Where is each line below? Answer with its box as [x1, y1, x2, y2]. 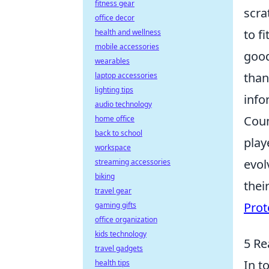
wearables [95, 56, 130, 66]
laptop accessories [95, 70, 157, 80]
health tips [95, 258, 130, 268]
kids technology [95, 229, 147, 239]
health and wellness [95, 27, 161, 37]
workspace [95, 142, 131, 153]
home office [95, 113, 134, 124]
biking [95, 171, 115, 181]
